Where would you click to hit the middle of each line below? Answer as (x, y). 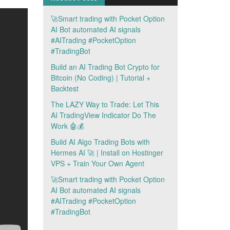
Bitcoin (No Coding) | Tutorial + (100, 78)
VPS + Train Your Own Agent (97, 163)
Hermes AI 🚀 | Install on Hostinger (107, 152)
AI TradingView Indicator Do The (103, 115)
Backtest (64, 88)
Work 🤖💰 (67, 126)
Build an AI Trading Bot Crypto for (105, 67)
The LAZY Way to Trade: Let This (105, 104)
